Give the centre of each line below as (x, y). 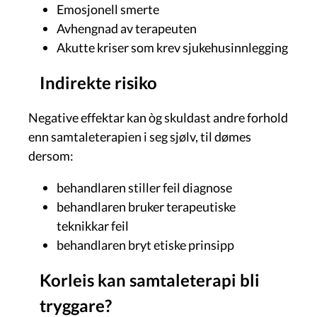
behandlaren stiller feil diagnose (144, 187)
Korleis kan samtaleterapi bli (150, 279)
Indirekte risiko (98, 82)
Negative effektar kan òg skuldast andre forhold (158, 117)
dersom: (51, 155)
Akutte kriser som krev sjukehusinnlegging (172, 47)
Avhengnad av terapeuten (127, 28)
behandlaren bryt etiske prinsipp (145, 244)
